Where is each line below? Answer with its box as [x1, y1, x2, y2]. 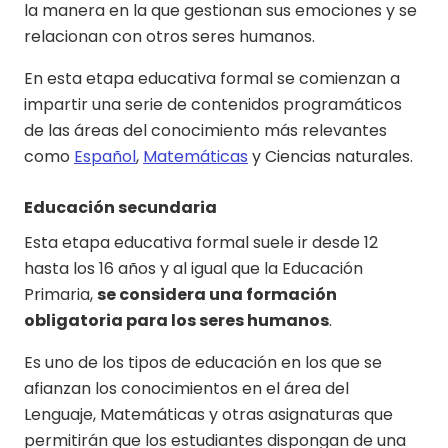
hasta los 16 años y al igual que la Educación [24, 256, 363, 280]
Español [74, 144, 136, 168]
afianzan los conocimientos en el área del [24, 376, 349, 400]
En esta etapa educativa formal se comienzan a [24, 66, 400, 90]
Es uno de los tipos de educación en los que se [24, 350, 382, 374]
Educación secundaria [24, 195, 217, 219]
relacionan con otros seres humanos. [24, 24, 319, 48]
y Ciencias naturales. [248, 144, 421, 168]
